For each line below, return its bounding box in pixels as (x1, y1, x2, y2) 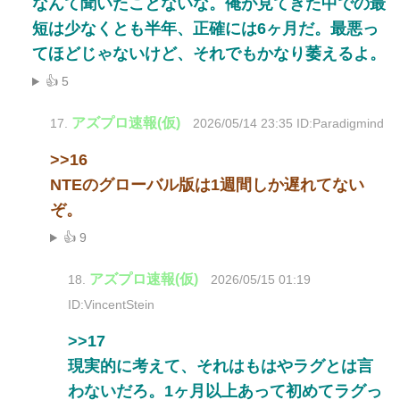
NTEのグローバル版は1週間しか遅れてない (50, 176, 364, 195)
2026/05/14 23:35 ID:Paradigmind (193, 117, 384, 131)
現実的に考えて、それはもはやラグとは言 (68, 357, 373, 376)
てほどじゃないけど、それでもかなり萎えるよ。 (32, 45, 386, 63)
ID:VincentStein (68, 298, 154, 312)
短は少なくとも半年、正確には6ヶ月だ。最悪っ (32, 20, 379, 38)
